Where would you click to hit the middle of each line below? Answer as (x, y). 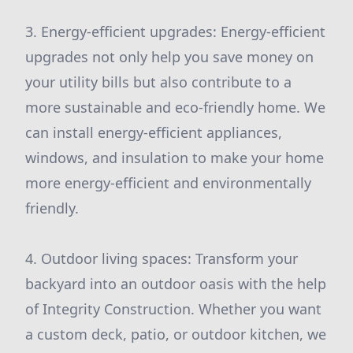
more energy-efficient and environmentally (168, 183)
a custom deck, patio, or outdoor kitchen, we (176, 334)
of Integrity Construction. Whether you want (173, 309)
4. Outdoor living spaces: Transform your (162, 258)
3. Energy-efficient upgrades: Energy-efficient (175, 32)
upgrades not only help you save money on (169, 57)
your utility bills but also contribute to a (158, 82)
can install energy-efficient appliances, (154, 132)
